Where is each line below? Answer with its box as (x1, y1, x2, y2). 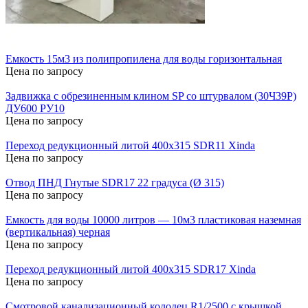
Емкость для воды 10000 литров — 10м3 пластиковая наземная (5, 213, 301, 225)
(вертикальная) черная (5, 225, 110, 238)
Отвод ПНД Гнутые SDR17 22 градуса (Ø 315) (5, 176, 224, 188)
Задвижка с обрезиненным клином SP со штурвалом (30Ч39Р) (5, 89, 296, 102)
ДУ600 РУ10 (5, 102, 65, 114)
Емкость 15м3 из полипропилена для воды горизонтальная (5, 52, 282, 65)
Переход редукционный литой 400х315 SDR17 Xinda (5, 263, 256, 275)
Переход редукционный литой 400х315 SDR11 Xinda (5, 139, 255, 151)
